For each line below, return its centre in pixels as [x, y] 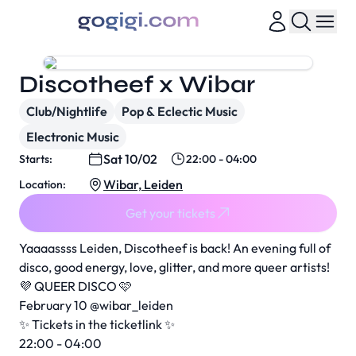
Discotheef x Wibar [137, 84]
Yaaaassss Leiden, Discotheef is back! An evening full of [175, 248]
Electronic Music [73, 137]
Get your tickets [170, 213]
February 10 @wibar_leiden [96, 305]
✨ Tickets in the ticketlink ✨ [97, 324]
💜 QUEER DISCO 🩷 [75, 286]
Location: [43, 184]
